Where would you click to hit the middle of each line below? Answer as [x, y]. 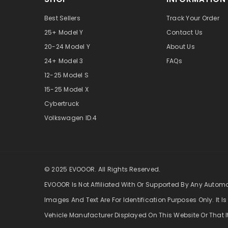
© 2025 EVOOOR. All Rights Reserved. [103, 169]
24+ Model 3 [64, 61]
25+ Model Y [64, 33]
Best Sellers [62, 18]
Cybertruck [62, 104]
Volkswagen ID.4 [71, 118]
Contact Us [185, 33]
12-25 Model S [67, 75]
